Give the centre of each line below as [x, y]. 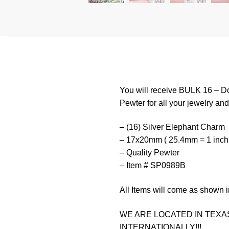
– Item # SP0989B [152, 166]
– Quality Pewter [149, 153]
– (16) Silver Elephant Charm [172, 127]
